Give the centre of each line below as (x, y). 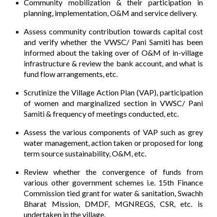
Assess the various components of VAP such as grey (113, 132)
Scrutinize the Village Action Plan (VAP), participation (113, 92)
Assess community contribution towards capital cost (113, 31)
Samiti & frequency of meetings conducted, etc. (101, 113)
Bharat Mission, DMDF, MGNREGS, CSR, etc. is (113, 203)
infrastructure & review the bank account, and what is (113, 63)
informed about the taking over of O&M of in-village (113, 52)
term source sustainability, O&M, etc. (85, 153)
